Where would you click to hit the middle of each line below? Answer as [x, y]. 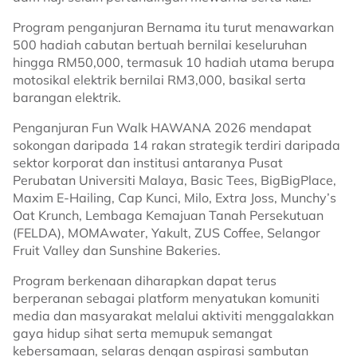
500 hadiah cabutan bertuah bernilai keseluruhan [160, 45]
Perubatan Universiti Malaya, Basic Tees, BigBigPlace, [175, 180]
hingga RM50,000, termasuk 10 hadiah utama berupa [174, 62]
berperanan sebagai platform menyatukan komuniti [166, 298]
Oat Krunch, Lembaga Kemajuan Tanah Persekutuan [168, 215]
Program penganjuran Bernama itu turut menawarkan [173, 27]
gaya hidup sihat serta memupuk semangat [143, 333]
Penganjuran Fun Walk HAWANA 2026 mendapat [162, 127]
